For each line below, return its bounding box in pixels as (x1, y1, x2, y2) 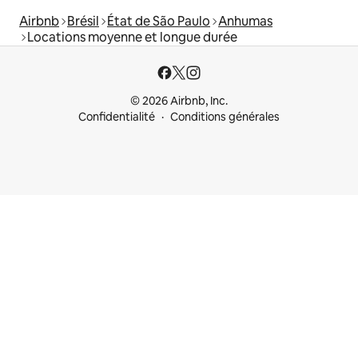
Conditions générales (170, 109, 280, 125)
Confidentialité (78, 109, 155, 125)
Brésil (67, 13, 99, 30)
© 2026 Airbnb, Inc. (130, 93, 228, 109)
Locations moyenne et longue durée (27, 29, 237, 46)
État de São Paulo (107, 13, 210, 30)
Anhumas (218, 13, 272, 30)
